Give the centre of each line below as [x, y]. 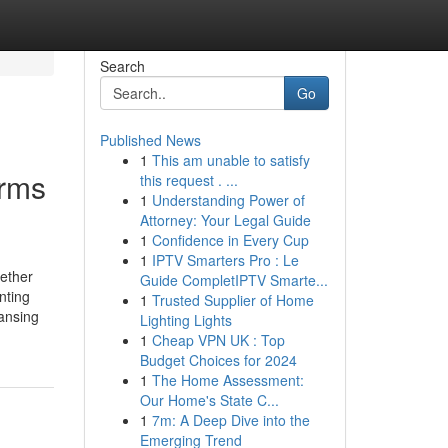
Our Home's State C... [209, 400]
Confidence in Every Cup [230, 240]
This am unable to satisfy [230, 160]
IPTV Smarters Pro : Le [225, 260]
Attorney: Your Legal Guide [225, 220]
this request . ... [188, 180]
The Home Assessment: [227, 380]
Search [122, 66]
